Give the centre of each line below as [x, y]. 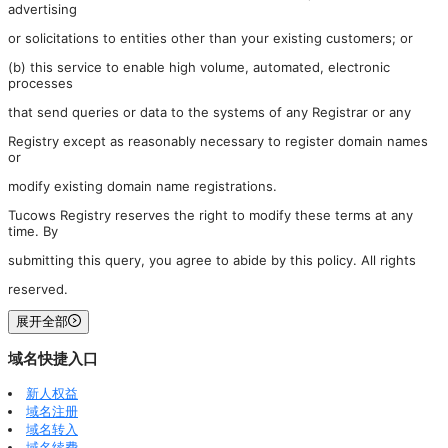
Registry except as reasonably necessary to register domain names [218, 140]
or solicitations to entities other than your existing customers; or [210, 37]
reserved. [38, 288]
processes [40, 82]
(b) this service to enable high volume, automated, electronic [199, 66]
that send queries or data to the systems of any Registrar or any [209, 111]
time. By [33, 230]
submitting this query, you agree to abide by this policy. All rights [212, 259]
